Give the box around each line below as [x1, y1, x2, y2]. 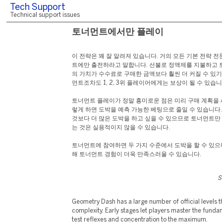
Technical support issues [10, 12, 80, 18]
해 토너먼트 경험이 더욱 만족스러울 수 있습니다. [72, 152, 201, 157]
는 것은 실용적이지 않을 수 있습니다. [72, 125, 170, 130]
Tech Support [10, 3, 65, 12]
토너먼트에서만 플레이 [72, 28, 164, 37]
